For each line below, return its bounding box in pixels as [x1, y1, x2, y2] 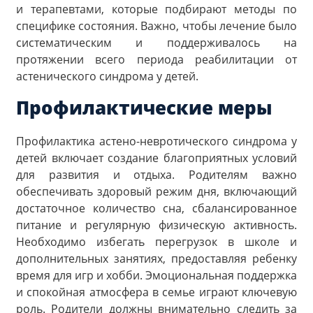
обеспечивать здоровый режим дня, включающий [16, 183, 297, 199]
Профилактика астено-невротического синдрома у [16, 133, 297, 149]
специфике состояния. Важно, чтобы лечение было [16, 18, 297, 34]
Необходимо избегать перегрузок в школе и [16, 233, 297, 249]
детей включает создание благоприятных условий [16, 150, 297, 166]
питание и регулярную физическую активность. [16, 217, 297, 233]
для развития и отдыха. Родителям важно [16, 166, 297, 182]
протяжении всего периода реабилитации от [16, 52, 297, 68]
